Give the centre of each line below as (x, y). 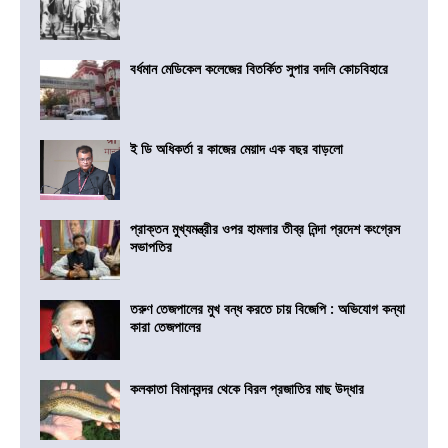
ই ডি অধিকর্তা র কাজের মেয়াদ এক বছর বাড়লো (236, 149)
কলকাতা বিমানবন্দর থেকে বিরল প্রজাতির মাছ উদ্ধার (247, 389)
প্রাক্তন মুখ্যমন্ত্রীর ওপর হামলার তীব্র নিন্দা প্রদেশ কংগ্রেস (265, 229)
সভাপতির (151, 247)
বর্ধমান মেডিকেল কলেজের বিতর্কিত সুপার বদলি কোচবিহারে (259, 69)
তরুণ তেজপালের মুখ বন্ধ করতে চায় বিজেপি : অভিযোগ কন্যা (267, 309)
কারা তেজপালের (165, 327)
